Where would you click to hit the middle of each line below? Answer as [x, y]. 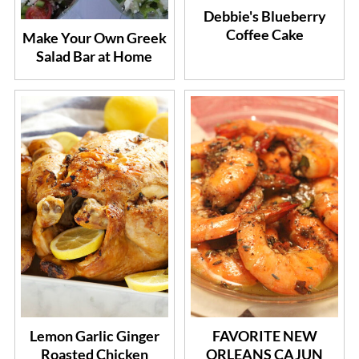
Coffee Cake [264, 35]
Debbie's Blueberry [264, 16]
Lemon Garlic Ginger [94, 336]
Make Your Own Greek [94, 38]
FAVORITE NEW [264, 336]
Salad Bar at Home [95, 56]
